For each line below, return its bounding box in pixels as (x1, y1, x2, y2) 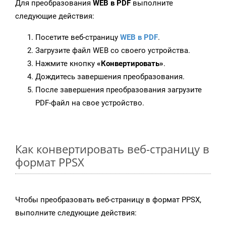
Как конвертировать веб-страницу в (15, 141, 209, 157)
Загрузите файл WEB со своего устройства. (35, 46, 190, 55)
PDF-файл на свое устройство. (35, 98, 144, 108)
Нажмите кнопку (35, 59, 97, 69)
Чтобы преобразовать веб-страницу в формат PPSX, (15, 195, 201, 205)
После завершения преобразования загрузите (35, 85, 202, 95)
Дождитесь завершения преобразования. (35, 72, 185, 82)
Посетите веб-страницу (35, 33, 120, 42)
